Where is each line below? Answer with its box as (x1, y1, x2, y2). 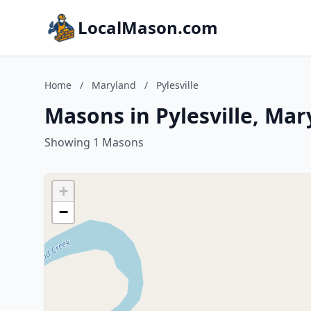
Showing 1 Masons (44, 135, 144, 150)
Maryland (92, 78, 136, 92)
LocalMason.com (78, 16, 218, 39)
